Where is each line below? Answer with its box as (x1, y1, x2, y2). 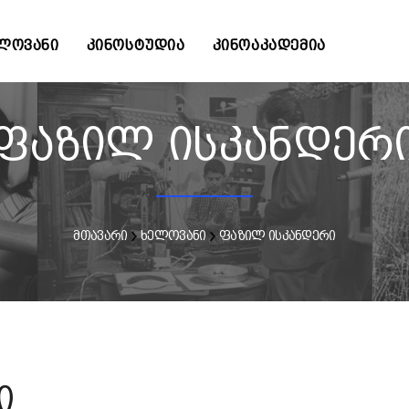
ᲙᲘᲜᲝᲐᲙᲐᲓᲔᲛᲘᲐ (212, 37, 326, 54)
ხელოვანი (141, 228, 206, 243)
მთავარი (73, 228, 128, 243)
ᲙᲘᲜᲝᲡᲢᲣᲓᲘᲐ (86, 37, 185, 54)
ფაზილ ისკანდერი (219, 228, 336, 243)
